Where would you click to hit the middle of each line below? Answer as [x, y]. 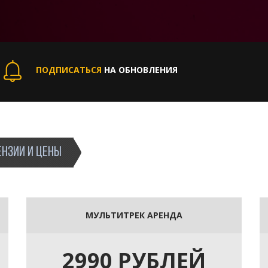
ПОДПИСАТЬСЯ [69, 69]
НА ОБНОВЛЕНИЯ [140, 69]
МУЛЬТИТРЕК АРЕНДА [134, 215]
